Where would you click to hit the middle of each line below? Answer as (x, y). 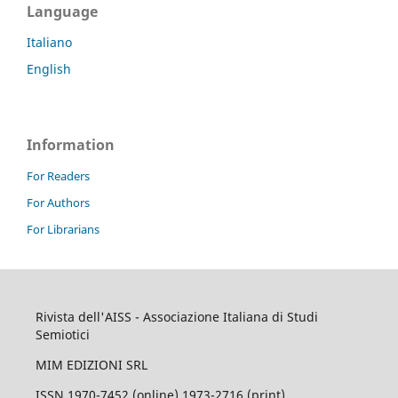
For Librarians (63, 229)
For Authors (58, 202)
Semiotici (62, 334)
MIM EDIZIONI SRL (91, 364)
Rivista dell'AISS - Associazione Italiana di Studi (176, 316)
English (49, 68)
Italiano (49, 42)
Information (71, 144)
